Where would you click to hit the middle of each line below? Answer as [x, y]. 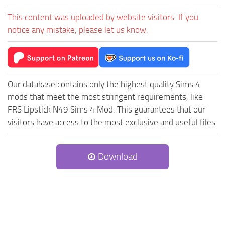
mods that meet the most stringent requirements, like [105, 97]
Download [117, 157]
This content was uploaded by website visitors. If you [103, 17]
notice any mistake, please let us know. [78, 30]
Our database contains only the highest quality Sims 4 [104, 85]
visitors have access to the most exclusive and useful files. [113, 122]
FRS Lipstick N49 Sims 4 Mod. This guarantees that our [106, 110]
